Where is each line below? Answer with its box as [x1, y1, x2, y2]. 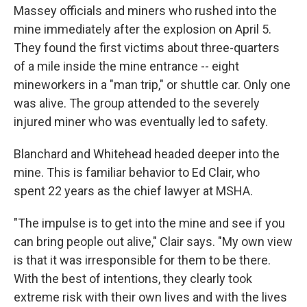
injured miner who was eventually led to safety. [14, 114, 268, 129]
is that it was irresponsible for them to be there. [14, 253, 271, 267]
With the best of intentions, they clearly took [14, 271, 252, 286]
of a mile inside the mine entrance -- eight [14, 59, 239, 73]
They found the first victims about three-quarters [14, 40, 280, 55]
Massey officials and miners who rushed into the [14, 3, 277, 18]
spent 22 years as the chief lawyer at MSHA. [14, 184, 253, 198]
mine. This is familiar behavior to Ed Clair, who [14, 165, 260, 180]
